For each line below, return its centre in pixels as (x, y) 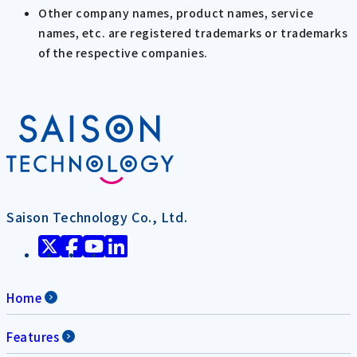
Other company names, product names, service (176, 12)
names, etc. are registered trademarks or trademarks (193, 32)
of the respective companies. (123, 52)
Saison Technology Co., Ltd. (97, 216)
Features (33, 336)
